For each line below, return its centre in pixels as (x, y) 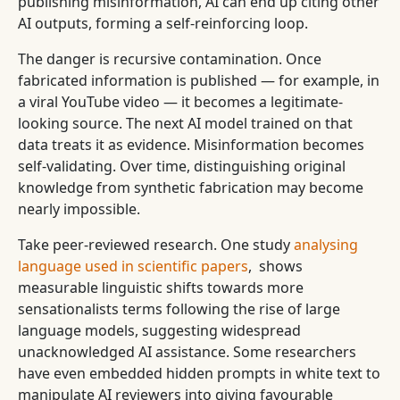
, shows (275, 266)
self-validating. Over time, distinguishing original (182, 166)
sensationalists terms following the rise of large (179, 309)
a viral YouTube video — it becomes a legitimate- (180, 102)
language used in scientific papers (133, 266)
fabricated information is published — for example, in (199, 80)
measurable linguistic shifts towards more (161, 287)
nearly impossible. (79, 209)
